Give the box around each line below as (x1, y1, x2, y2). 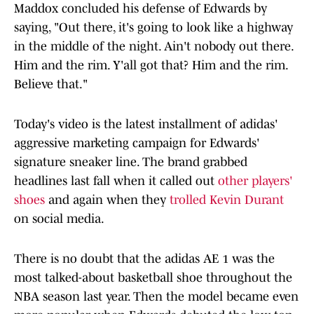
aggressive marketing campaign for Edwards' (14, 136, 259, 151)
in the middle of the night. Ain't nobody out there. (14, 39, 293, 54)
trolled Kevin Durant (170, 193, 284, 207)
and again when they (45, 193, 170, 207)
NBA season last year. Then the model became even (14, 289, 299, 304)
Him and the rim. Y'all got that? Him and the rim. (14, 58, 287, 73)
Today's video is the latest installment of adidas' (14, 117, 278, 132)
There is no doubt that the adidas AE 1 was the (14, 252, 275, 266)
